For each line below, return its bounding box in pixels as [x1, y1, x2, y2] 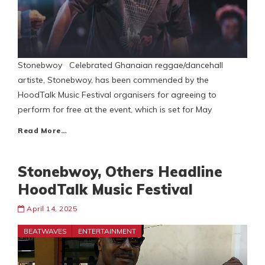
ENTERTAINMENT [78, 227, 136, 236]
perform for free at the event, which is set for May [18, 104, 212, 115]
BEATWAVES [24, 227, 67, 236]
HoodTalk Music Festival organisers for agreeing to [18, 89, 216, 101]
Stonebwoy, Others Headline [18, 163, 222, 181]
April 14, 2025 [27, 204, 77, 214]
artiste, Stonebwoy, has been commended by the [18, 75, 209, 86]
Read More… [18, 126, 67, 135]
